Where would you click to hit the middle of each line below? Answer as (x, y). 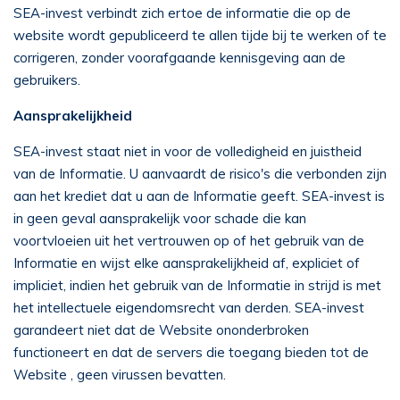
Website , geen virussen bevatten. (120, 375)
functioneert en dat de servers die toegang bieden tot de (191, 352)
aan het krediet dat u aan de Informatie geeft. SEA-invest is (199, 196)
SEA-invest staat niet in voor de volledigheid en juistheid (187, 151)
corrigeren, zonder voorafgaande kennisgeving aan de (179, 58)
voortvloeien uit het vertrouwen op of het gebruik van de (189, 241)
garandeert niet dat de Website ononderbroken (161, 330)
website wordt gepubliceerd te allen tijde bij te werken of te (200, 35)
